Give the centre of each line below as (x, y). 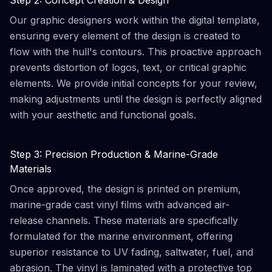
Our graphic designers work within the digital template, (135, 20)
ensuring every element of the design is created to (125, 36)
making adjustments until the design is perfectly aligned (136, 99)
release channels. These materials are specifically (124, 220)
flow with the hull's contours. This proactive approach (135, 52)
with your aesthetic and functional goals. (103, 115)
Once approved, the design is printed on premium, (125, 189)
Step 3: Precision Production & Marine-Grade (114, 154)
